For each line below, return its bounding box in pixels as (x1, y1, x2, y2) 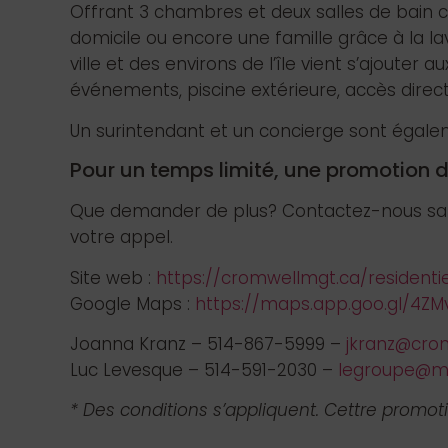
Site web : (70, 265, 156, 290)
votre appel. (70, 225, 173, 250)
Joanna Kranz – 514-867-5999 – (70, 331, 346, 356)
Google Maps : (70, 291, 195, 316)
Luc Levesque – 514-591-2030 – (70, 357, 338, 382)
